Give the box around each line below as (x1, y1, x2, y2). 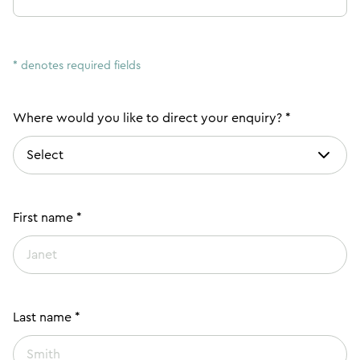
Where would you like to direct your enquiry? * (13, 111, 291, 125)
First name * (13, 211, 82, 224)
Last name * (13, 310, 80, 324)
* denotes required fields (13, 59, 141, 72)
